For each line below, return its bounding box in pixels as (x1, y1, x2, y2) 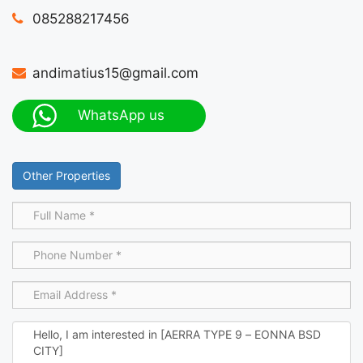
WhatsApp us (78, 107, 164, 124)
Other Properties (23, 168, 110, 182)
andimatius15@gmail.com (32, 64, 199, 81)
